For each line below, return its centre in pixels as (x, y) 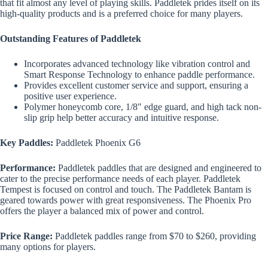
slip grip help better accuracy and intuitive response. (121, 118)
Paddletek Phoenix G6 (98, 143)
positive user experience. (70, 96)
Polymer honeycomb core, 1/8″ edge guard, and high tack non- (143, 107)
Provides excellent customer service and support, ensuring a (136, 86)
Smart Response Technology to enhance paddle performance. (139, 75)
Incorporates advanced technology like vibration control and (137, 64)
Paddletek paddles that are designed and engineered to (159, 168)
